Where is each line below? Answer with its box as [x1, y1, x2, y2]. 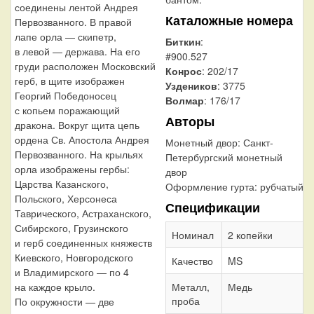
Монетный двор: [165, 135, 243, 149]
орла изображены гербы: [15, 161, 130, 176]
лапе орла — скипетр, [15, 29, 116, 43]
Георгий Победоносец [15, 88, 116, 102]
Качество [172, 253, 213, 268]
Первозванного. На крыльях [15, 146, 143, 161]
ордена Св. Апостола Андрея [15, 132, 149, 146]
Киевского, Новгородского [15, 250, 133, 264]
